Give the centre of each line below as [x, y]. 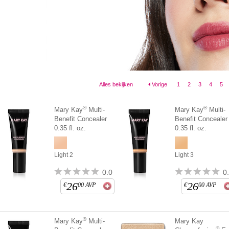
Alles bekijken [116, 84]
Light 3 [185, 155]
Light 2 [63, 155]
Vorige [159, 84]
